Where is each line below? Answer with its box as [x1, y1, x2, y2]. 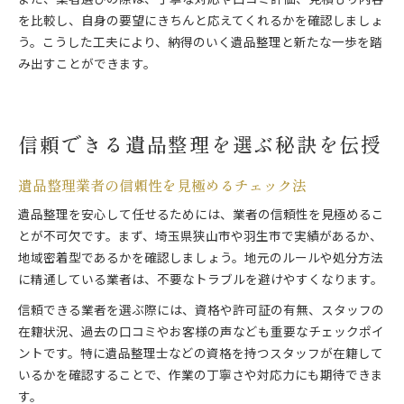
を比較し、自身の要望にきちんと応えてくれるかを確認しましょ [18, 12, 383, 32]
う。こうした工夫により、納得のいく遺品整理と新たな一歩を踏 [18, 33, 382, 54]
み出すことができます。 [18, 55, 156, 76]
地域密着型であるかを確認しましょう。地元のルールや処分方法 [18, 249, 383, 270]
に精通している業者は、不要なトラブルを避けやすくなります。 [18, 271, 383, 291]
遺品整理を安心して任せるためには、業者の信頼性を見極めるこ [18, 206, 384, 226]
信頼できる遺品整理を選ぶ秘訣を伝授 [18, 129, 382, 159]
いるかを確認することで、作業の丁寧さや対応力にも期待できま [18, 366, 383, 387]
